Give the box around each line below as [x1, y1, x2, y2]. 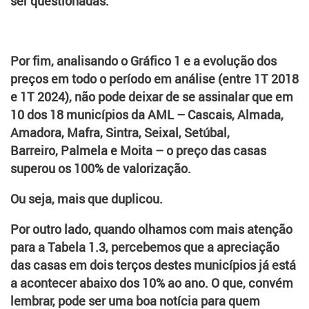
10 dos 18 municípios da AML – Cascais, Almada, [10, 106, 283, 123]
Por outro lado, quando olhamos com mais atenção [10, 221, 292, 238]
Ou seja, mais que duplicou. [10, 190, 163, 208]
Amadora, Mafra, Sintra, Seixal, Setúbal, [10, 124, 230, 141]
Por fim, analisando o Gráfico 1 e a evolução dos [10, 52, 277, 70]
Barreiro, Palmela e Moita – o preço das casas [10, 142, 266, 159]
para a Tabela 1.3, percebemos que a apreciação [10, 239, 279, 256]
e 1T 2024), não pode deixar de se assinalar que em [10, 88, 293, 106]
